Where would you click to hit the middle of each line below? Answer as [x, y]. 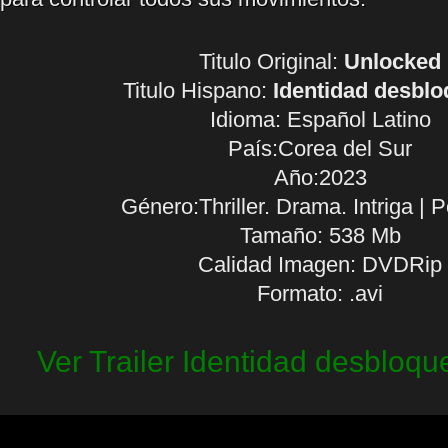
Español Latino [358, 119]
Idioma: [248, 119]
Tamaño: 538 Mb [320, 235]
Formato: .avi [320, 293]
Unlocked [392, 61]
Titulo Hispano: [197, 90]
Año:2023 [320, 177]
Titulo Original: [271, 61]
